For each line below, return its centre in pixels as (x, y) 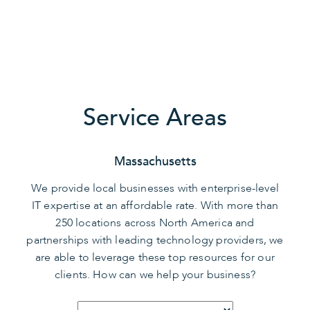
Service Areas (155, 117)
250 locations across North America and (155, 223)
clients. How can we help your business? (155, 275)
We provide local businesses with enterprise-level (155, 189)
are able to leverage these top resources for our (155, 258)
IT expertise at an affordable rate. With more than (155, 206)
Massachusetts (155, 161)
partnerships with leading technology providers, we (155, 240)
